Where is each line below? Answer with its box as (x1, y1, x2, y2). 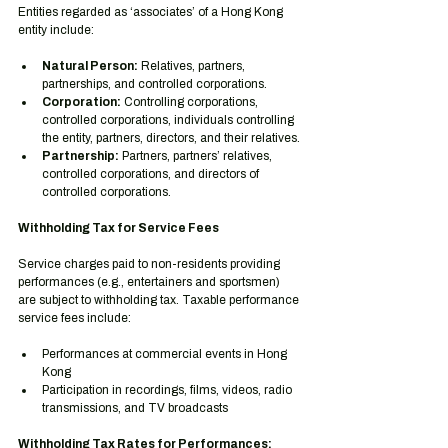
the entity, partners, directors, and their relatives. (42, 131, 300, 145)
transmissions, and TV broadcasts (42, 401, 228, 415)
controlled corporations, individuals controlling (42, 113, 297, 127)
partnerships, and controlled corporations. (42, 77, 267, 91)
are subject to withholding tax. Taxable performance (18, 293, 302, 307)
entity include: (18, 23, 94, 37)
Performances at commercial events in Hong (42, 347, 290, 361)
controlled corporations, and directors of (42, 167, 262, 181)
